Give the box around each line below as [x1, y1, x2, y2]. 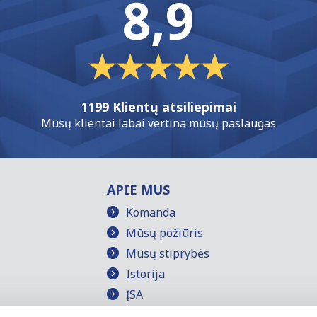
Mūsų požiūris [126, 224, 204, 241]
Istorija [126, 265, 166, 282]
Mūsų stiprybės [126, 245, 210, 261]
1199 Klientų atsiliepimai [80, 98, 236, 116]
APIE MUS [107, 180, 171, 198]
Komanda [126, 204, 176, 220]
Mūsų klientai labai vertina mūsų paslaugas [40, 115, 276, 132]
